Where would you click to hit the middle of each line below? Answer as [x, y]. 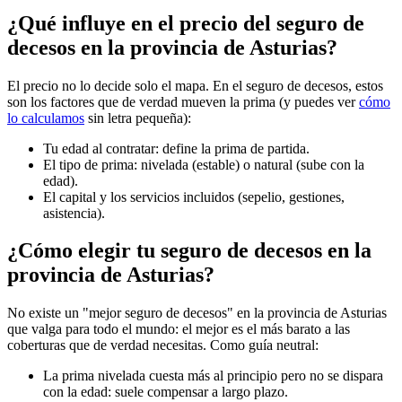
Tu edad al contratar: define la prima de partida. [176, 148]
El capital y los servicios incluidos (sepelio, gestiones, [194, 197]
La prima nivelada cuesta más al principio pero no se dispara [213, 376]
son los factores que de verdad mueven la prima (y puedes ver [183, 101]
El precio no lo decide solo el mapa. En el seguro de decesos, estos [195, 85]
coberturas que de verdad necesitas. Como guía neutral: [163, 345]
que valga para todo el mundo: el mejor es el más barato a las [179, 329]
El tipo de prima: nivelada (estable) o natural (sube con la [204, 164]
